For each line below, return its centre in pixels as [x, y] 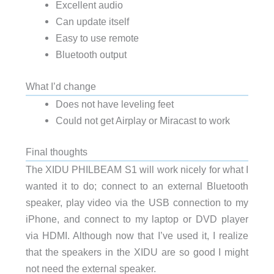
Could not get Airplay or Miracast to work [143, 120]
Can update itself [92, 22]
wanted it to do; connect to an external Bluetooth [137, 186]
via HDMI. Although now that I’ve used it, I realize [137, 236]
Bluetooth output [91, 55]
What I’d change [61, 86]
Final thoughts [56, 152]
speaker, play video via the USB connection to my [137, 203]
